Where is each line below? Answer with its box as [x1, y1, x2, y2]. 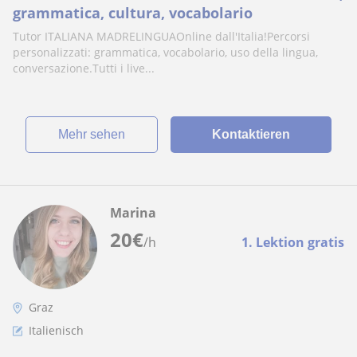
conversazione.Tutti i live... [13, 61, 155, 76]
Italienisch [29, 323, 84, 338]
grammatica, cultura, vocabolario [13, 3, 253, 22]
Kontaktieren [211, 127, 290, 141]
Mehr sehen [68, 127, 125, 141]
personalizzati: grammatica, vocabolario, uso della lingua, [13, 45, 318, 60]
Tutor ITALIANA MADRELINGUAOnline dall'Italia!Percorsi [13, 29, 310, 44]
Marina [110, 204, 156, 222]
